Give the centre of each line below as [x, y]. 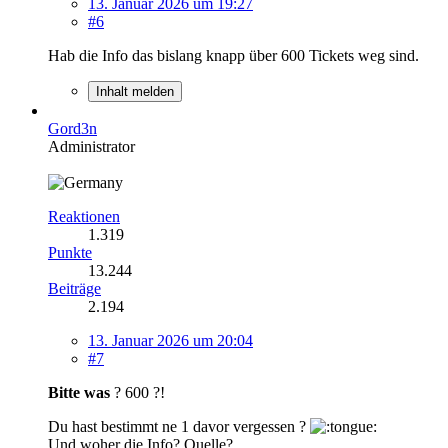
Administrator [91, 147]
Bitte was [81, 393]
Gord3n [72, 129]
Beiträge [74, 289]
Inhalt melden [135, 92]
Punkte [70, 253]
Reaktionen [84, 217]
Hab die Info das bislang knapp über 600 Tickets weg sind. [233, 56]
